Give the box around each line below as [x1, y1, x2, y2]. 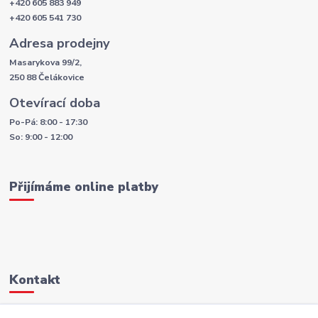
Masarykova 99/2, [9, 57, 82, 69]
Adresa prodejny [9, 34, 111, 53]
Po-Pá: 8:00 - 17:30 [9, 116, 88, 128]
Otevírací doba [9, 94, 101, 112]
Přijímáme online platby [9, 178, 159, 196]
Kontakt [9, 270, 61, 288]
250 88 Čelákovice [9, 72, 85, 84]
